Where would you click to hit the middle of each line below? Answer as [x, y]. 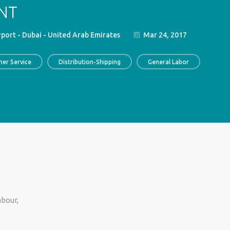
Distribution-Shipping [89, 62]
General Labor [168, 62]
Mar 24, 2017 [164, 35]
